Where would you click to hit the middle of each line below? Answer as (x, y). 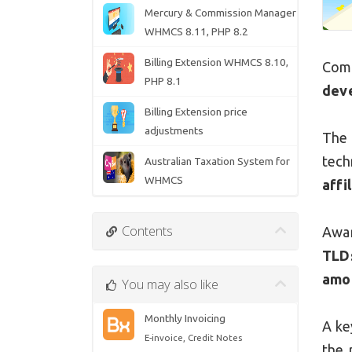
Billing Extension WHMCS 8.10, (216, 62)
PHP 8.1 (163, 81)
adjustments (174, 131)
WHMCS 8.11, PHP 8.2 (196, 32)
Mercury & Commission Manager (220, 13)
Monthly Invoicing (185, 319)
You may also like (168, 284)
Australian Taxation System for (217, 161)
